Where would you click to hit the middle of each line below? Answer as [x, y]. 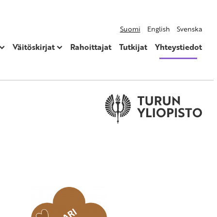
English [158, 29]
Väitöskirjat [33, 47]
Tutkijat [133, 47]
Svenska [189, 29]
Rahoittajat [91, 47]
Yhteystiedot [178, 47]
